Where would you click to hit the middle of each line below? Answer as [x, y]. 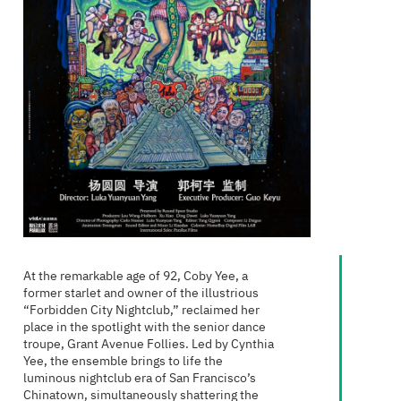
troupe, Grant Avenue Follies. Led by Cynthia [149, 344]
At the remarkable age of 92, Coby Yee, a [136, 276]
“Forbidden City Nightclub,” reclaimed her [141, 310]
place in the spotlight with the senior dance [145, 327]
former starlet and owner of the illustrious [141, 293]
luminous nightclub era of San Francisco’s [140, 378]
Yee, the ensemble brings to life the [123, 361]
